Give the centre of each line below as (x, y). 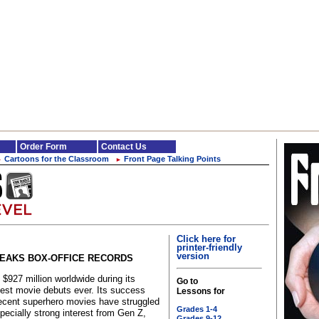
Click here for (206, 239)
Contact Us (124, 147)
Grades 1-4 (197, 309)
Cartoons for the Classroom (57, 159)
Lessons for (201, 291)
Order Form (43, 147)
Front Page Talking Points (172, 159)
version (193, 256)
